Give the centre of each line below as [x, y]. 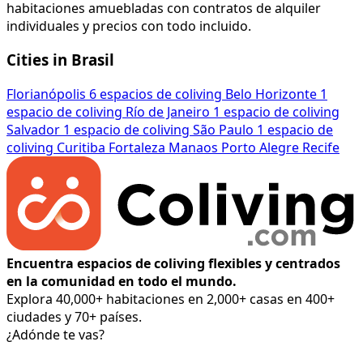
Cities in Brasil [60, 60]
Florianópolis [46, 94]
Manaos [193, 148]
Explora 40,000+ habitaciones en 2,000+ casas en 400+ [171, 299]
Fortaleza [137, 148]
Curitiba [81, 148]
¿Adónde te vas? [56, 335]
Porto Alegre [260, 148]
